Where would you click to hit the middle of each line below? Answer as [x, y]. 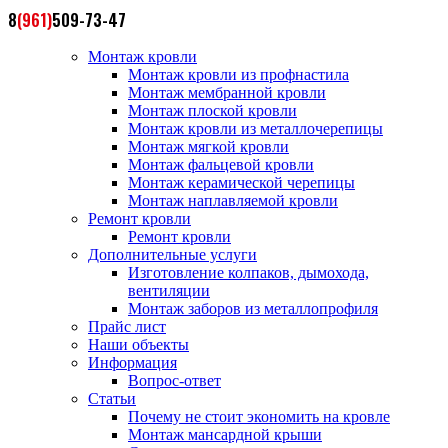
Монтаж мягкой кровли [208, 146]
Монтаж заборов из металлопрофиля [253, 308]
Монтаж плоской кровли [212, 110]
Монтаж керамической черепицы [241, 182]
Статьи [112, 398]
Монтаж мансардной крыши [225, 434]
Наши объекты [138, 344]
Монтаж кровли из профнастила [238, 74]
